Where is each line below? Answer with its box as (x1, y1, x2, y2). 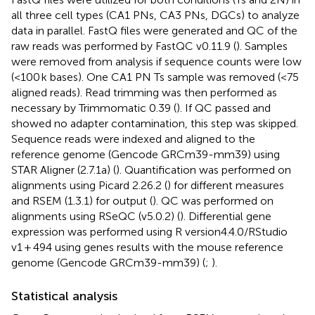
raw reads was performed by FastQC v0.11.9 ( (11, 39, 236, 53)
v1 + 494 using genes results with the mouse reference (11, 240, 283, 254)
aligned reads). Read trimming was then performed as (11, 85, 277, 99)
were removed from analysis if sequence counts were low (11, 54, 302, 68)
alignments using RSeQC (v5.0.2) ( (11, 209, 180, 223)
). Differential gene (180, 209, 271, 223)
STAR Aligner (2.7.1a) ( (11, 162, 116, 176)
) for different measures (167, 178, 284, 192)
